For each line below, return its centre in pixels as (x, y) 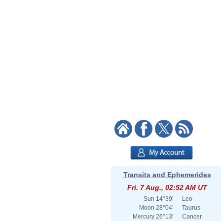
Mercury (144, 217)
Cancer (192, 217)
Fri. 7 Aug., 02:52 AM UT (167, 187)
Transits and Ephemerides (167, 175)
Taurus (191, 208)
